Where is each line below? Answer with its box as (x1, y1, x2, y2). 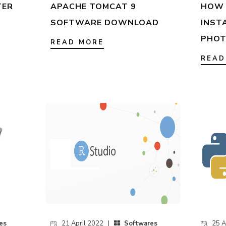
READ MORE (50, 38, 104, 47)
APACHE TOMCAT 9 (50, 1, 136, 13)
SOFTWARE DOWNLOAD (50, 17, 159, 29)
